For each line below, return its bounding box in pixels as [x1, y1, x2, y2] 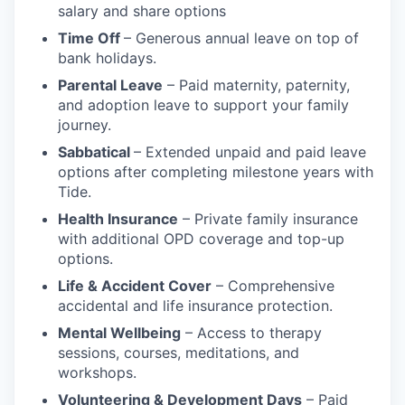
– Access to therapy [181, 323, 322, 342]
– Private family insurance [178, 209, 358, 228]
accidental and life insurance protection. [58, 296, 333, 315]
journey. [58, 115, 111, 134]
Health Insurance [58, 209, 178, 228]
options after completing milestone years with [58, 162, 373, 181]
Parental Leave [58, 75, 163, 94]
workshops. [58, 363, 137, 381]
